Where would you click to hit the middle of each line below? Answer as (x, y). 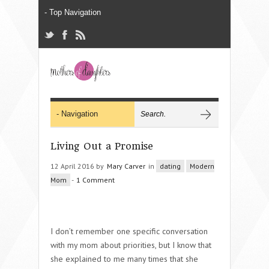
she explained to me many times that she (124, 258)
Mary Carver (126, 166)
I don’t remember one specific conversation (129, 231)
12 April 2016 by (78, 166)
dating (170, 166)
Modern (202, 166)
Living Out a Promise (102, 146)
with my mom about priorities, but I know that (131, 245)
